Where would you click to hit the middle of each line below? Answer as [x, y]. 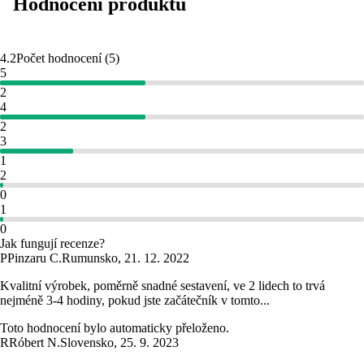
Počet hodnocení [59, 58]
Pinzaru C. [35, 258]
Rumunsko [90, 258]
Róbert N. [35, 343]
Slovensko [87, 343]
